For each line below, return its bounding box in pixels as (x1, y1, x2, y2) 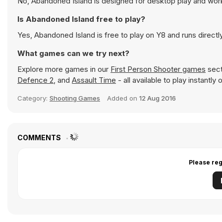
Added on (107, 94, 139, 102)
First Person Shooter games (111, 64, 206, 74)
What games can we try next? (17, 49, 129, 58)
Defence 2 (17, 75, 54, 85)
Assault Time (72, 75, 116, 85)
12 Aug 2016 (139, 94, 176, 102)
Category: (17, 94, 50, 102)
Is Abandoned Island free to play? (17, 14, 145, 24)
